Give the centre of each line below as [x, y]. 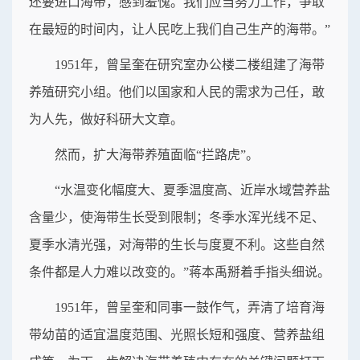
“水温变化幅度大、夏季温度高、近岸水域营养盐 [192, 190]
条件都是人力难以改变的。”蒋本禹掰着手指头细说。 [180, 272]
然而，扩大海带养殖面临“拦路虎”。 [157, 155]
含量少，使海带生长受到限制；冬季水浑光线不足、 [177, 218]
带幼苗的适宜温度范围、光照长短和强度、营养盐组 [177, 335]
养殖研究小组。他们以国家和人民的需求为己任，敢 [177, 92]
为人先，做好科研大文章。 [106, 120]
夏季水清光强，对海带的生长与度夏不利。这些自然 [177, 245]
